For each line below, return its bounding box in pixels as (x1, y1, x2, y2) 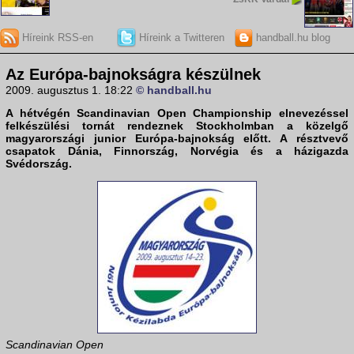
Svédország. (6, 157, 72, 171)
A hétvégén (6, 107, 77, 120)
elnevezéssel (272, 107, 349, 120)
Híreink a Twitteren (135, 31, 224, 43)
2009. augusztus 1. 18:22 (6, 84, 136, 97)
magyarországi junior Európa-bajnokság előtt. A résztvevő (6, 132, 348, 145)
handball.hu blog (252, 31, 330, 43)
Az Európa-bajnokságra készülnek (6, 66, 261, 84)
